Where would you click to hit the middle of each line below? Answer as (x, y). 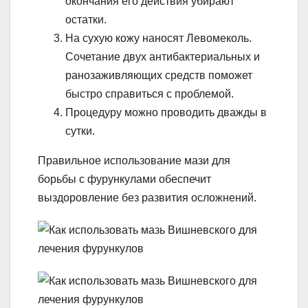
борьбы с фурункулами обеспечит (124, 179)
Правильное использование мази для (134, 160)
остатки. (86, 19)
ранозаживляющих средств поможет (159, 75)
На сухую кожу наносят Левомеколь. (158, 38)
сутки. (80, 131)
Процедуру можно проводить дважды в (166, 112)
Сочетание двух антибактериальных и (163, 56)
